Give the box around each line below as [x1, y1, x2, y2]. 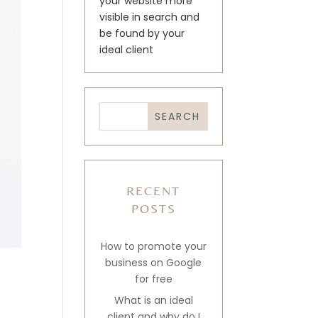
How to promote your [100, 239, 207, 253]
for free [134, 272, 172, 286]
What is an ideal [114, 293, 193, 307]
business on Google [105, 256, 202, 270]
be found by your [99, 26, 185, 40]
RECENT [126, 183, 181, 198]
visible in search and [99, 10, 200, 24]
